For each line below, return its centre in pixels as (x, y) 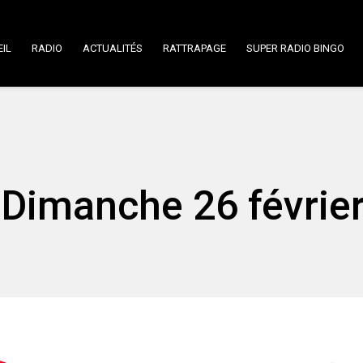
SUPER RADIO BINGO (295, 48)
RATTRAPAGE (194, 48)
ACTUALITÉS (113, 48)
